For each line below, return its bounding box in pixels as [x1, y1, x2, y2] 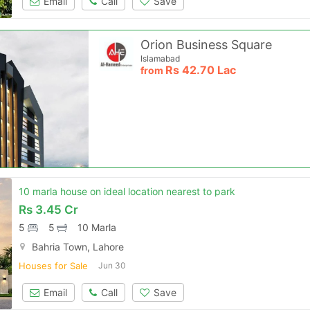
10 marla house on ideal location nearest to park [19, 185, 236, 197]
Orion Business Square [140, 37, 273, 52]
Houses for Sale [19, 260, 89, 271]
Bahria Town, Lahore [32, 241, 125, 253]
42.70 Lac [182, 63, 237, 77]
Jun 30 [98, 260, 127, 271]
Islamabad [140, 53, 181, 64]
